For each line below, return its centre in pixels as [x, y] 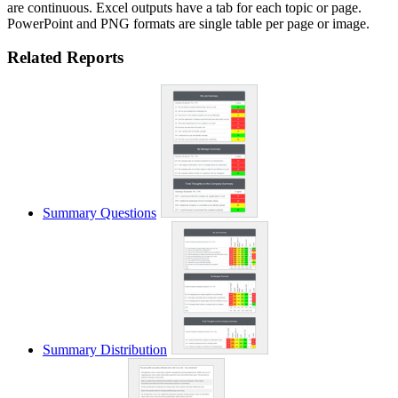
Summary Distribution [105, 350]
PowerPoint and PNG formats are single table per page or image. [188, 23]
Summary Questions [99, 213]
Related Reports [65, 58]
